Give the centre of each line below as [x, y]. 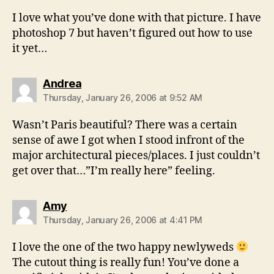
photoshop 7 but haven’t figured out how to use [132, 33]
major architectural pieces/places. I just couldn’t [136, 156]
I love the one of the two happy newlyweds [124, 247]
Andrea [62, 83]
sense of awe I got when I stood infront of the [128, 140]
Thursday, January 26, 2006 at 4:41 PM [123, 220]
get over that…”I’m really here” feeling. [114, 171]
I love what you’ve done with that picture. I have [137, 18]
